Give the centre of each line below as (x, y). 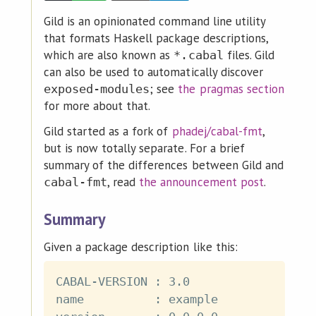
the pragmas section (231, 89)
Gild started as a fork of (108, 131)
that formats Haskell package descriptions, (156, 38)
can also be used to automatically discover (153, 72)
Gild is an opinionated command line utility (154, 22)
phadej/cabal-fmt (217, 131)
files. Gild (249, 55)
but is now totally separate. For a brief (144, 148)
